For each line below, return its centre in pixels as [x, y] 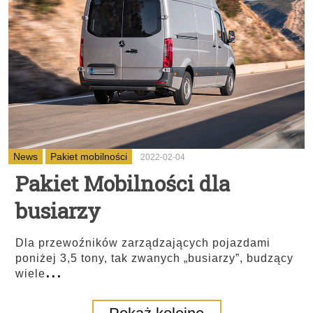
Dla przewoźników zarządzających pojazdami [143, 243]
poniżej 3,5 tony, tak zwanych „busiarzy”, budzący [154, 258]
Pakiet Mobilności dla [123, 183]
